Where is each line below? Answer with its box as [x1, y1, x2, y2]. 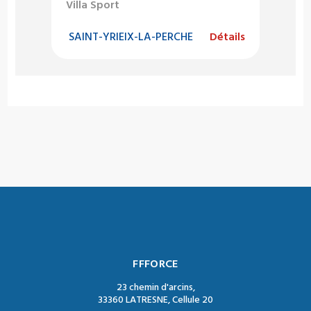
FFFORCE [133, 256, 178, 272]
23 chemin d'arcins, [116, 280, 195, 295]
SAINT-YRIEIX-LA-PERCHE [69, 29, 193, 45]
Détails [210, 29, 245, 45]
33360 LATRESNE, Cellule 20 [98, 293, 213, 308]
